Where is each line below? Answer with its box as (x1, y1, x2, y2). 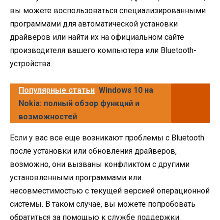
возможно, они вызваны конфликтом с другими (10, 159, 190, 169)
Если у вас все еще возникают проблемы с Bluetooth (10, 133, 204, 142)
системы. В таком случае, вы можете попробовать (10, 199, 195, 209)
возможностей (19, 111, 77, 121)
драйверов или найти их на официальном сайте (10, 32, 184, 42)
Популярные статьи (19, 85, 95, 95)
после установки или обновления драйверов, (10, 146, 177, 156)
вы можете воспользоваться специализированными (10, 5, 206, 15)
